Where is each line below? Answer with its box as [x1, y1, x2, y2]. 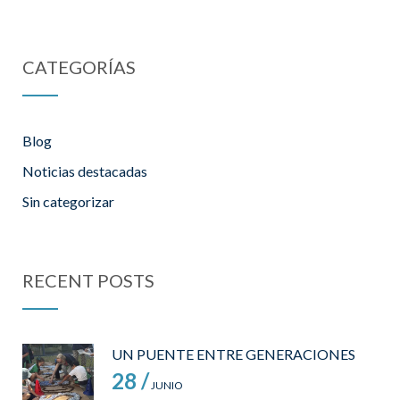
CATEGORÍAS [22, 55, 136, 78]
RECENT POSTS [22, 269, 154, 291]
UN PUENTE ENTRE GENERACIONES [112, 345, 355, 362]
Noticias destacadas [22, 162, 147, 179]
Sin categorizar [22, 192, 114, 210]
